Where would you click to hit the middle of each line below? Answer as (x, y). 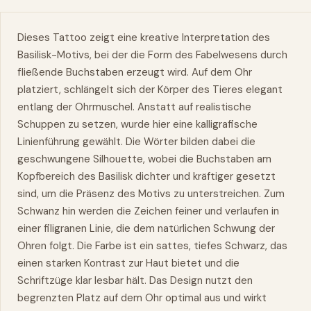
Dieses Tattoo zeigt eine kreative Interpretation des (144, 37)
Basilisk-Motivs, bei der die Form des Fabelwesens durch (152, 54)
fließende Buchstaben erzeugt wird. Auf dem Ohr (135, 72)
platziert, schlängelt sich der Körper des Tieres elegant (150, 89)
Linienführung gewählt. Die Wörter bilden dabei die (136, 141)
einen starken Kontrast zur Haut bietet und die (128, 263)
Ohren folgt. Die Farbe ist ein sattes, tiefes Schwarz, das (152, 245)
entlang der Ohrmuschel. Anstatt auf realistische (134, 107)
